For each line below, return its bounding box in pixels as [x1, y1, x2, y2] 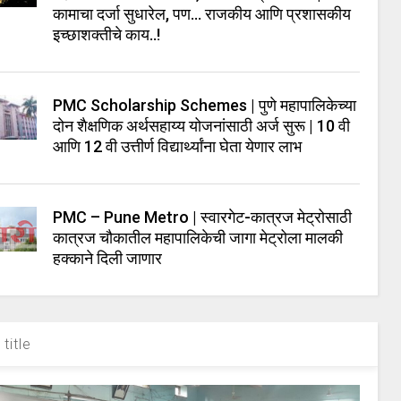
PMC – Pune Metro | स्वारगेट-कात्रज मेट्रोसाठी [53, 208, 353, 226]
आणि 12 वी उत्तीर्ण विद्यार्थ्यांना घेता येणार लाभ [53, 137, 303, 156]
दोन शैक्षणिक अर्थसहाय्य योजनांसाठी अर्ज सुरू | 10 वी [53, 116, 351, 135]
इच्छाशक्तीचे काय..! [53, 25, 165, 44]
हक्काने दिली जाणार [53, 249, 163, 268]
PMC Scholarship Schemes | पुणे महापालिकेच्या [53, 96, 357, 115]
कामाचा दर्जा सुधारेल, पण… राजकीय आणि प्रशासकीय [53, 4, 352, 23]
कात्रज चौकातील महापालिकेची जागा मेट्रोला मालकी [53, 228, 344, 247]
